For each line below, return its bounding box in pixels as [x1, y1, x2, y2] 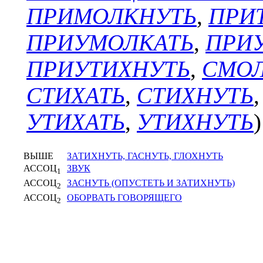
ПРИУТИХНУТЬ [26, 56, 190, 82]
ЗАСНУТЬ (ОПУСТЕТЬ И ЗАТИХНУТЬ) [67, 178, 235, 188]
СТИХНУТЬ [137, 83, 254, 108]
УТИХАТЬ [26, 109, 125, 134]
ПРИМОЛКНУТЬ [26, 4, 197, 29]
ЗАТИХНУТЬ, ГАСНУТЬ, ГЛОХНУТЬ [67, 151, 223, 161]
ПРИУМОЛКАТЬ [26, 30, 194, 55]
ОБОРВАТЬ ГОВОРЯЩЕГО [67, 193, 182, 203]
